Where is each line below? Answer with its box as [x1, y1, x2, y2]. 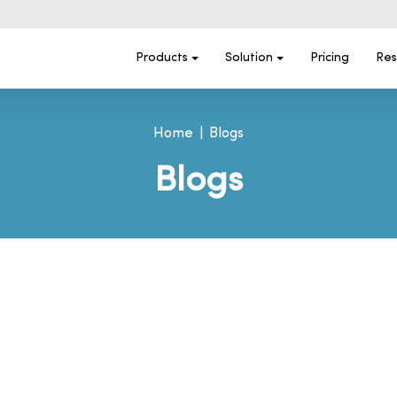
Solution [225, 51, 274, 65]
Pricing [310, 51, 350, 65]
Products [136, 51, 189, 65]
